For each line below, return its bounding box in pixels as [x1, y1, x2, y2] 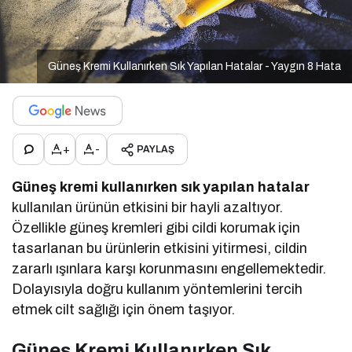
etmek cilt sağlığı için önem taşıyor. [12, 302, 236, 318]
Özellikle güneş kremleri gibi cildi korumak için [12, 220, 301, 236]
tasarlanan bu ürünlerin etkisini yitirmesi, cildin [12, 240, 308, 257]
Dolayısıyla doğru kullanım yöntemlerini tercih [12, 281, 303, 298]
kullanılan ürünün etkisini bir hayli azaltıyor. [12, 200, 284, 216]
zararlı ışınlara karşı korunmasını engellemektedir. [12, 261, 327, 277]
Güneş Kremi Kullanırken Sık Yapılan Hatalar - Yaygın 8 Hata [48, 60, 341, 73]
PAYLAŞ [137, 144, 174, 156]
